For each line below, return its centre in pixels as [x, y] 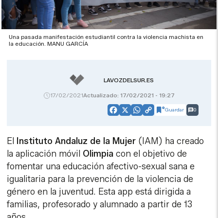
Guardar [174, 109]
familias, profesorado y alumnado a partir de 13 [100, 204]
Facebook [131, 113]
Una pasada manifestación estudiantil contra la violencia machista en [106, 37]
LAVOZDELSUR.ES [128, 80]
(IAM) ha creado [171, 141]
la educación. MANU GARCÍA [49, 44]
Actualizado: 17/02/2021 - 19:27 [129, 95]
